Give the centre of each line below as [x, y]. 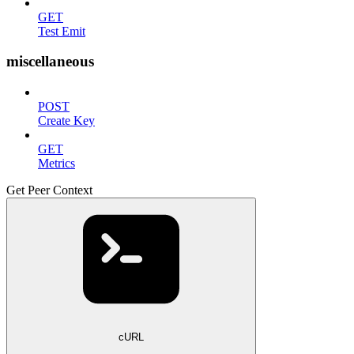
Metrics [56, 163]
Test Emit [62, 31]
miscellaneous [50, 62]
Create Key [66, 121]
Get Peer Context [49, 190]
